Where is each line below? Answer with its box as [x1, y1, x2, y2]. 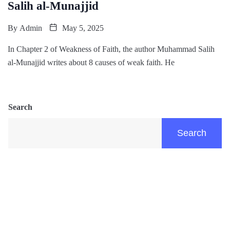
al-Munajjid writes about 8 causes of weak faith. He [8, 57, 175, 67]
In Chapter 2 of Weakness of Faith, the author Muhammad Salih [8, 44, 215, 53]
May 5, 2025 [60, 23, 104, 32]
